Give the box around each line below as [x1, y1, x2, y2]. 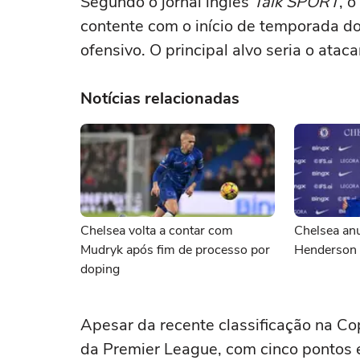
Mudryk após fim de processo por [80, 241, 270, 259]
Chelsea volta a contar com [80, 222, 233, 239]
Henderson [294, 241, 357, 259]
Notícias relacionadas [80, 88, 239, 109]
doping [80, 260, 120, 278]
